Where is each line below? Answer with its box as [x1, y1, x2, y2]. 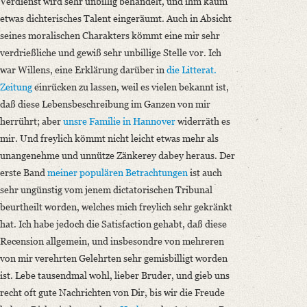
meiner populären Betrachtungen [47, 167, 188, 179]
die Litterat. [167, 64, 217, 76]
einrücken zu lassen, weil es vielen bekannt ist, [32, 81, 229, 93]
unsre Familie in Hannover [63, 115, 175, 127]
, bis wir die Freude [145, 286, 225, 299]
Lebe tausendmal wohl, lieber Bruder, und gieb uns [15, 269, 230, 282]
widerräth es [175, 115, 230, 127]
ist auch [188, 167, 222, 179]
